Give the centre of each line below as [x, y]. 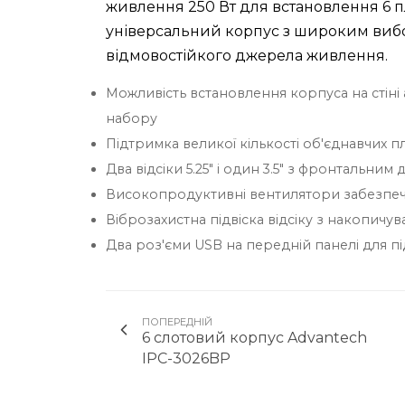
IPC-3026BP [186, 358]
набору [132, 118]
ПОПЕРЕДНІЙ [177, 321]
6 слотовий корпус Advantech [254, 337]
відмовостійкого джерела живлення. [247, 55]
